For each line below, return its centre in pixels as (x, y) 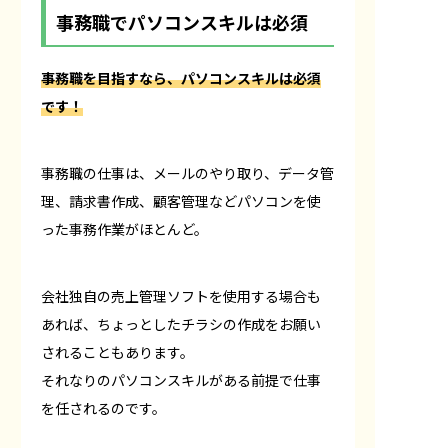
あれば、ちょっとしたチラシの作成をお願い (181, 323)
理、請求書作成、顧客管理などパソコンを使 (181, 200)
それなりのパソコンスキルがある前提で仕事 (181, 379)
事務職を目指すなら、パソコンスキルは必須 (181, 77)
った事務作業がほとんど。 (124, 228)
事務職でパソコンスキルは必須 (182, 21)
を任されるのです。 (103, 407)
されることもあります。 (117, 351)
